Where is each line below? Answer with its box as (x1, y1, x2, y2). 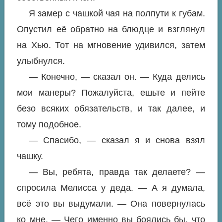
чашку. (17, 151, 44, 162)
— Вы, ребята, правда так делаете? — (28, 167, 205, 177)
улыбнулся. (17, 56, 65, 66)
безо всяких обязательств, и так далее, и (17, 104, 205, 114)
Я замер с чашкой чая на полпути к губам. (28, 8, 205, 19)
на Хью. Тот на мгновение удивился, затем (17, 40, 205, 51)
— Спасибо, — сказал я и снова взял (28, 135, 205, 146)
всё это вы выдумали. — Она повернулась (17, 199, 205, 209)
